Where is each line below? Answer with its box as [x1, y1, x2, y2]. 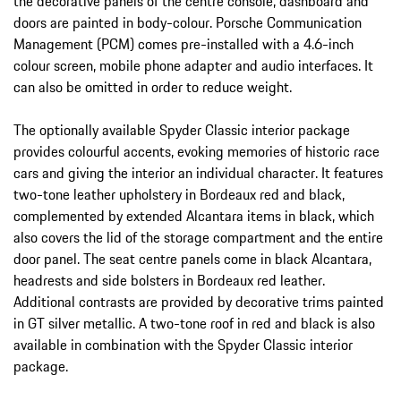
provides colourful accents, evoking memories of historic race [13, 141, 380, 163]
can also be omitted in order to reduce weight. [13, 76, 292, 98]
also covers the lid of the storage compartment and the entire [13, 226, 383, 249]
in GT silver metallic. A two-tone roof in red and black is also [13, 312, 375, 335]
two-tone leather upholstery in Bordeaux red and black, [13, 183, 345, 206]
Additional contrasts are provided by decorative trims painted [13, 291, 384, 313]
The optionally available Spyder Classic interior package [13, 119, 350, 141]
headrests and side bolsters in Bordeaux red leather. [13, 269, 325, 292]
